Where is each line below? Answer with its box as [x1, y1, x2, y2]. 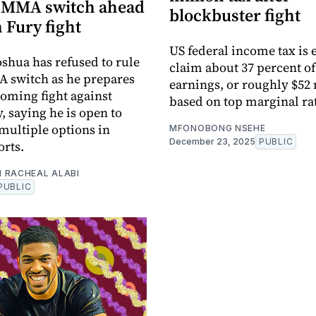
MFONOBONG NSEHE [169, 123, 266, 134]
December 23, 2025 [169, 136, 255, 147]
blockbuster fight [169, 4, 300, 28]
